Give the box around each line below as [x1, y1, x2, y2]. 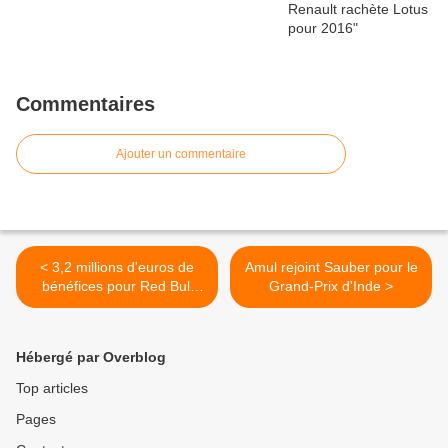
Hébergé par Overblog [16, 349, 166, 366]
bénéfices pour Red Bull [41, 278, 193, 295]
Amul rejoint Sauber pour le [244, 259, 418, 276]
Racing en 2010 [67, 297, 167, 314]
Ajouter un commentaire [116, 147, 246, 162]
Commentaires [16, 93, 155, 116]
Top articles [16, 380, 88, 397]
